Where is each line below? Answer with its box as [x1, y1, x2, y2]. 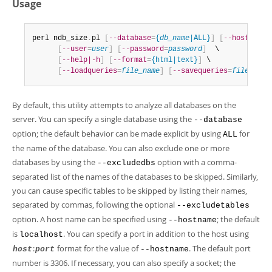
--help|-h [62, 56, 100, 64]
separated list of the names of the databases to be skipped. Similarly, [12, 171, 258, 182]
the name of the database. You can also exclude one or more [12, 143, 229, 154]
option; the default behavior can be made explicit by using [12, 128, 223, 139]
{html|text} [151, 56, 198, 64]
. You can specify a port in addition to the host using [63, 228, 249, 239]
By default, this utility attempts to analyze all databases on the [12, 100, 236, 110]
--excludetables [177, 201, 250, 210]
